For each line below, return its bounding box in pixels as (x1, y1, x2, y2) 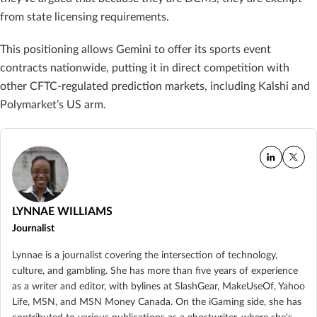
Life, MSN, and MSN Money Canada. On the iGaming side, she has (12, 297, 301, 308)
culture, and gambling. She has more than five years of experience (12, 266, 298, 277)
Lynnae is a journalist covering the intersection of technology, (12, 250, 277, 261)
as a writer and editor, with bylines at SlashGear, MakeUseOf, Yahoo (12, 282, 305, 292)
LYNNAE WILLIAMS (12, 206, 113, 218)
